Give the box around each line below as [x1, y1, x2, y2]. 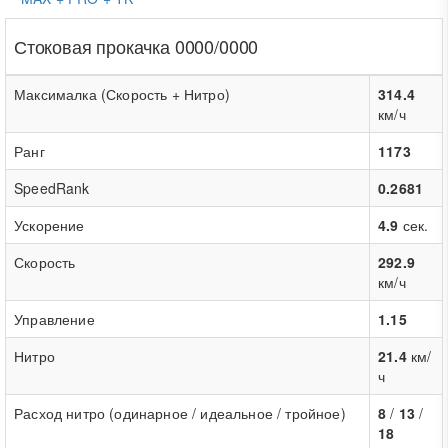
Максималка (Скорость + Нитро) [14, 84, 230, 104]
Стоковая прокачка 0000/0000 [14, 33, 259, 59]
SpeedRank [14, 178, 90, 198]
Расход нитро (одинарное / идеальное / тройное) [14, 403, 346, 423]
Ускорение [14, 215, 85, 235]
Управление [14, 309, 95, 329]
